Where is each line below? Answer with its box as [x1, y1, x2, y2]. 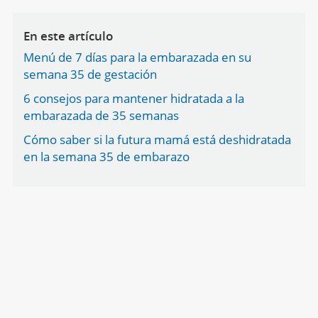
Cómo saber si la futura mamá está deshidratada [23, 131, 291, 148]
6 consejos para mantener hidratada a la [23, 90, 244, 106]
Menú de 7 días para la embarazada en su [23, 49, 251, 65]
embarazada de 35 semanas [23, 107, 179, 124]
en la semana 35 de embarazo [23, 148, 190, 165]
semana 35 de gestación [23, 66, 157, 82]
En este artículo [23, 28, 113, 44]
